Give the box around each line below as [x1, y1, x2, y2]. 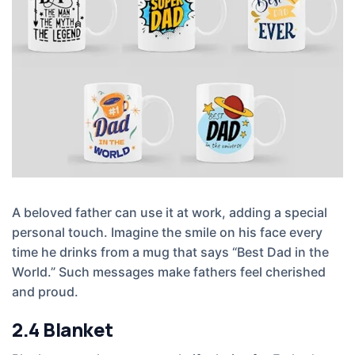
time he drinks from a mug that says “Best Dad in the [12, 243, 329, 260]
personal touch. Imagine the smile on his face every [12, 223, 323, 240]
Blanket [43, 315, 113, 342]
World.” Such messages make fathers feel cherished [12, 263, 326, 280]
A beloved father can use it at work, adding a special [12, 204, 327, 220]
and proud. [12, 283, 78, 300]
